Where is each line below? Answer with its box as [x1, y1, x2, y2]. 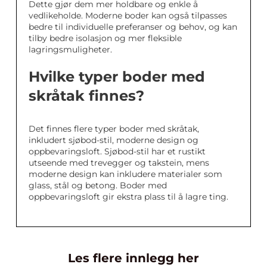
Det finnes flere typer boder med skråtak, [29, 123, 199, 135]
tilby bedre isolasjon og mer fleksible [29, 33, 182, 44]
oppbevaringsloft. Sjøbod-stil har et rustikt [29, 146, 206, 157]
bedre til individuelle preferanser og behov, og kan [29, 21, 237, 33]
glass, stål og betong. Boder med [29, 180, 167, 191]
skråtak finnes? [29, 87, 144, 105]
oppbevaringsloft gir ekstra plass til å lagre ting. [29, 191, 228, 203]
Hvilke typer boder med [29, 68, 205, 86]
